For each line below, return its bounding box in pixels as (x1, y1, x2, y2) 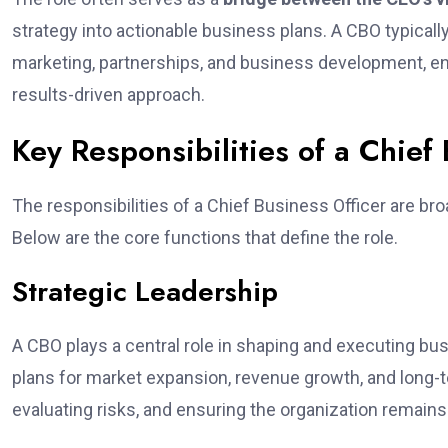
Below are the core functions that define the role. (12, 227, 398, 248)
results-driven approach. (12, 84, 205, 105)
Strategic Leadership (12, 271, 278, 312)
